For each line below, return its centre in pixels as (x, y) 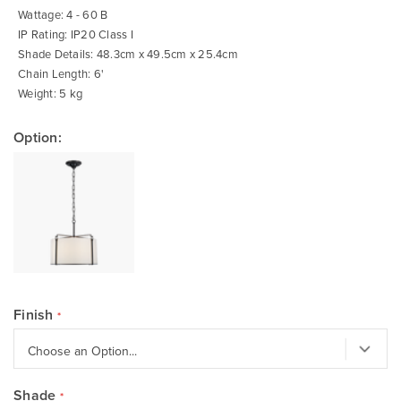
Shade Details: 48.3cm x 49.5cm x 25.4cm (128, 54)
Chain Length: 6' (61, 73)
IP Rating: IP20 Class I (76, 34)
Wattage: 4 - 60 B (63, 14)
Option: (38, 137)
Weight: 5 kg (50, 93)
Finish (34, 315)
